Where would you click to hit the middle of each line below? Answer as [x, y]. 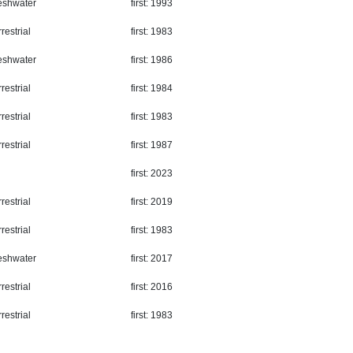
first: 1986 [151, 60]
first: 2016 [151, 287]
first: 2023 [151, 174]
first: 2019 [151, 202]
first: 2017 [151, 259]
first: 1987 [151, 145]
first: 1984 [151, 89]
